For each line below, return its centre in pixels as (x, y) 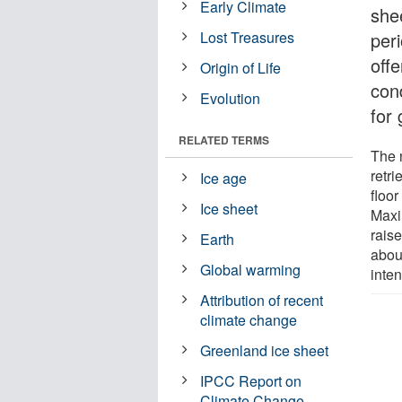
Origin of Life (241, 67)
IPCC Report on (251, 380)
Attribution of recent (262, 300)
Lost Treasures (248, 37)
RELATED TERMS (224, 140)
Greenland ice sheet (265, 350)
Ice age (224, 178)
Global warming (251, 269)
